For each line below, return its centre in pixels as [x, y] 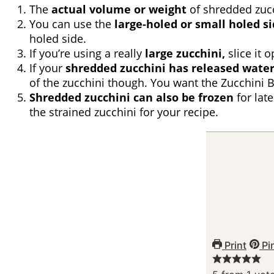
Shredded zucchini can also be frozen [131, 98]
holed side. [58, 39]
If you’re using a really [87, 54]
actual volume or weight [119, 9]
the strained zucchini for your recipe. [124, 112]
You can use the [72, 24]
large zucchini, [185, 54]
